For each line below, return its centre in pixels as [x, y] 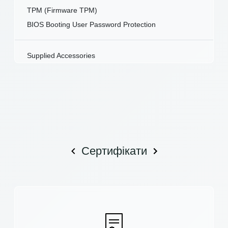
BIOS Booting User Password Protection [91, 24]
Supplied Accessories [61, 55]
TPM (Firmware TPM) [62, 10]
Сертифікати [114, 151]
